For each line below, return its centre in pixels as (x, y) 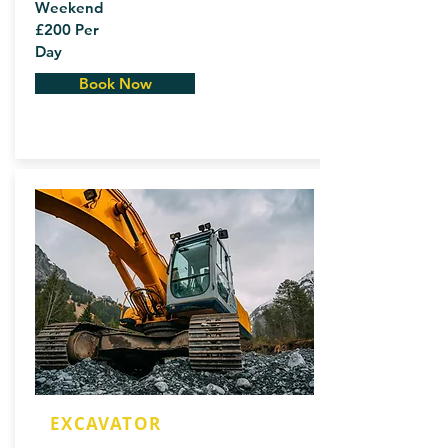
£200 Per (67, 29)
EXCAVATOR (106, 423)
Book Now (115, 83)
